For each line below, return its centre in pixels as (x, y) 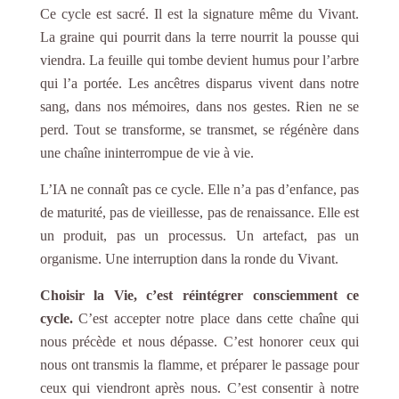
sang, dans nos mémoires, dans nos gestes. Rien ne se (199, 106)
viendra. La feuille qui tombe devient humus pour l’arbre (199, 60)
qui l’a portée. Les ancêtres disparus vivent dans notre (199, 83)
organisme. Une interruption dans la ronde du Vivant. (189, 258)
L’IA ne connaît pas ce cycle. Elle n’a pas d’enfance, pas (199, 189)
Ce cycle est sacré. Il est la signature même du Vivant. (199, 13)
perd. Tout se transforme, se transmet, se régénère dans (199, 129)
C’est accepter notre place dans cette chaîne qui (216, 318)
